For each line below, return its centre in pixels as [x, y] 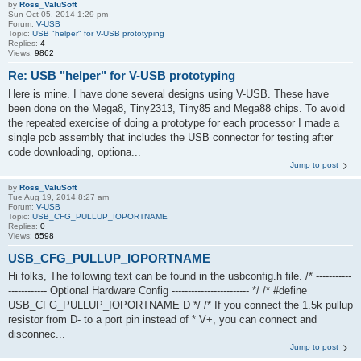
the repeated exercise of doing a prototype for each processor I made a [174, 122]
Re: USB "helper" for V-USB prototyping [122, 75]
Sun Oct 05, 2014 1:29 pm [58, 14]
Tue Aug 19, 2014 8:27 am [58, 197]
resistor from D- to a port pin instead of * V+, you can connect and [162, 320]
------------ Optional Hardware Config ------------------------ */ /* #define [158, 290]
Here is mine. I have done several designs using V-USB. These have [168, 93]
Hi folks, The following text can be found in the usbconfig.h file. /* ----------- [180, 276]
